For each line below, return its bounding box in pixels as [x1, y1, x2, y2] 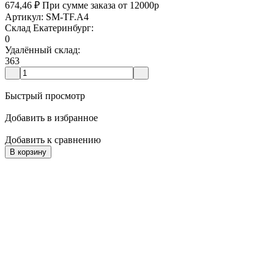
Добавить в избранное [5, 113, 98, 124]
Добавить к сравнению [5, 135, 101, 146]
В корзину [10, 147, 46, 157]
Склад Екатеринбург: [5, 23, 94, 34]
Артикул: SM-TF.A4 [5, 12, 89, 23]
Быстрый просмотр [5, 91, 85, 102]
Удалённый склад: [5, 45, 80, 56]
